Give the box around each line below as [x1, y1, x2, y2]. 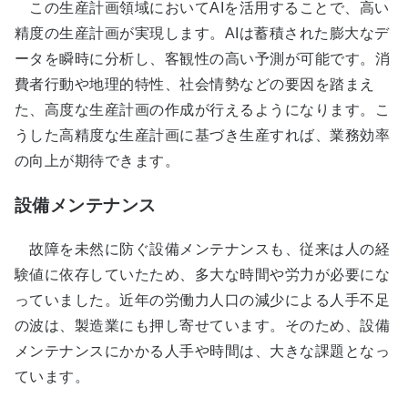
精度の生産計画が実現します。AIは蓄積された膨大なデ [15, 25, 390, 42]
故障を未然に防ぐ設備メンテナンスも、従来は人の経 [15, 241, 391, 258]
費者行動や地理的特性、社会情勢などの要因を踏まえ [15, 76, 375, 93]
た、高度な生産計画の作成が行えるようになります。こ [15, 102, 390, 118]
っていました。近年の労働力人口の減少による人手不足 [15, 292, 390, 309]
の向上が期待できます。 [15, 153, 180, 169]
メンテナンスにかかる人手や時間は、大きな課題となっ [15, 343, 390, 360]
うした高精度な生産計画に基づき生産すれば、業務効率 [15, 127, 390, 144]
